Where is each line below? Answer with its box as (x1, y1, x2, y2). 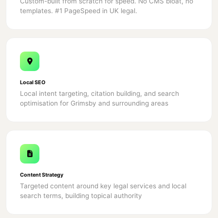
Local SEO (20, 79, 45, 86)
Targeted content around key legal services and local (20, 182, 186, 190)
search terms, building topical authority (20, 191, 142, 200)
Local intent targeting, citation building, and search (20, 89, 179, 97)
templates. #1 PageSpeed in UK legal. (20, 6, 137, 15)
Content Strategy (20, 171, 63, 178)
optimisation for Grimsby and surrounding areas (20, 99, 168, 107)
